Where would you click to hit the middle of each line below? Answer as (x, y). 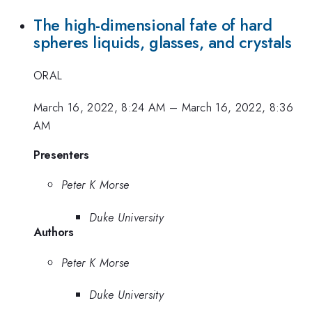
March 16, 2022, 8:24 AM (100, 108)
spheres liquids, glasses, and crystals (163, 43)
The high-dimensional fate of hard (153, 25)
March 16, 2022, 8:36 (237, 108)
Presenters (61, 154)
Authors (54, 232)
